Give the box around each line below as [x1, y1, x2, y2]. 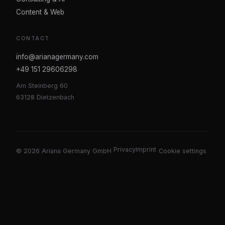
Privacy [114, 145, 136, 153]
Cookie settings [159, 147, 206, 155]
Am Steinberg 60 [16, 81, 68, 89]
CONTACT [16, 34, 50, 42]
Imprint [136, 145, 156, 153]
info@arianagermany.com [16, 52, 98, 61]
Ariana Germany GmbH [40, 147, 111, 155]
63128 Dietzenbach [16, 93, 74, 101]
